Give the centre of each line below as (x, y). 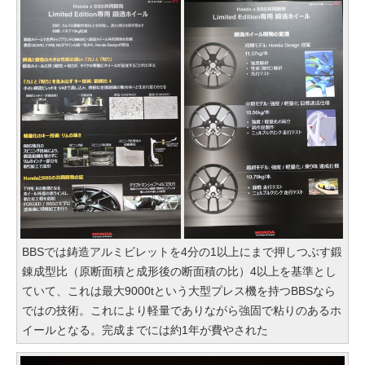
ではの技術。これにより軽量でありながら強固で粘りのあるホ (182, 310)
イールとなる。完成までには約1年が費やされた (145, 330)
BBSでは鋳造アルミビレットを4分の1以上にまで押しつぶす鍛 (182, 251)
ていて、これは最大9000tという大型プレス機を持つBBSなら (179, 290)
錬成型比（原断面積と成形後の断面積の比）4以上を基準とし (179, 271)
